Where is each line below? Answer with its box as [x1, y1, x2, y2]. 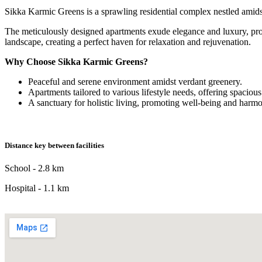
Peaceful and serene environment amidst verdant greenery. [28, 77, 242, 87]
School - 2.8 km [5, 163, 64, 174]
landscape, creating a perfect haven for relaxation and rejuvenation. [5, 37, 251, 47]
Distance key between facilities [5, 141, 104, 150]
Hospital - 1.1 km [5, 183, 69, 194]
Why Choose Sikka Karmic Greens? [5, 57, 148, 67]
